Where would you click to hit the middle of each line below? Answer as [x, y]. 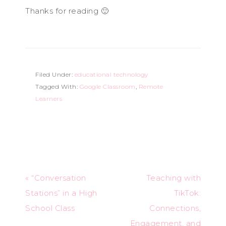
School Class [50, 208]
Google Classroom [107, 86]
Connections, [175, 208]
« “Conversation [56, 178]
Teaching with [173, 178]
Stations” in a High [61, 193]
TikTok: [187, 193]
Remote [151, 86]
